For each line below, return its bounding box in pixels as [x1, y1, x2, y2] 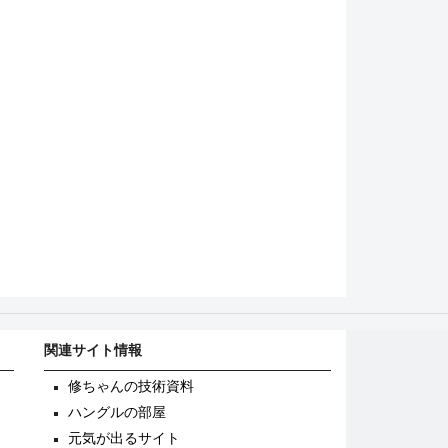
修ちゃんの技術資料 [68, 378, 195, 394]
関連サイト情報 [44, 341, 143, 358]
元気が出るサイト [68, 430, 181, 446]
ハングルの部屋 [68, 404, 167, 420]
